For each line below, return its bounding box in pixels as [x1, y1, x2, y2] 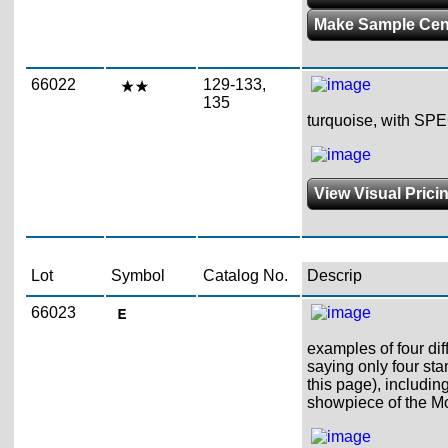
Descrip [306, 267, 362, 284]
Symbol [110, 267, 165, 284]
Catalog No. [202, 267, 288, 284]
